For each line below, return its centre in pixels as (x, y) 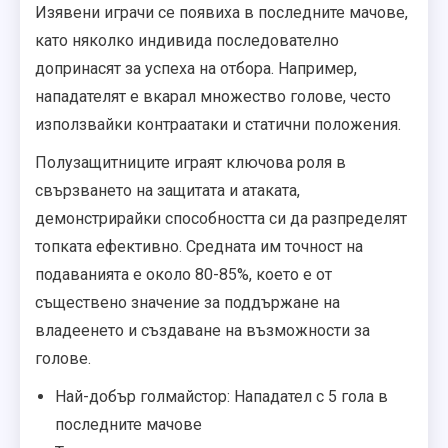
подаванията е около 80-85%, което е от (183, 275)
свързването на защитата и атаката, (167, 191)
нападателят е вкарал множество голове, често (213, 97)
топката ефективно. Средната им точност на (199, 247)
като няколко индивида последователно (187, 41)
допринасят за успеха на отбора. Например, (196, 69)
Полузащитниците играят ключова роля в (190, 163)
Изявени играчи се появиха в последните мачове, (221, 13)
